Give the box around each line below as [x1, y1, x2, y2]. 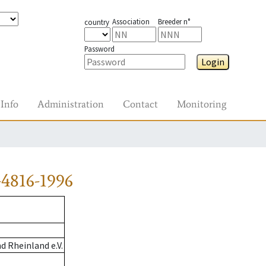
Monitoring [177, 97, 226, 110]
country [84, 17, 109, 27]
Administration [37, 97, 104, 110]
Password [84, 44, 115, 53]
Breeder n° [157, 17, 190, 26]
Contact [123, 97, 158, 110]
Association [112, 17, 150, 26]
